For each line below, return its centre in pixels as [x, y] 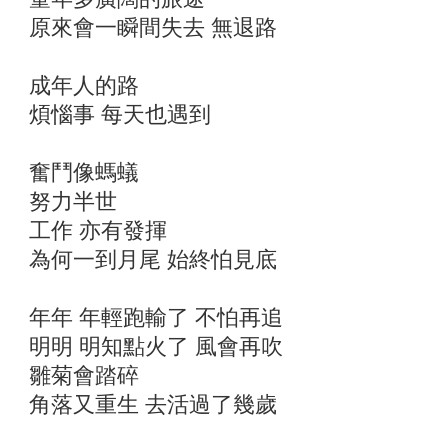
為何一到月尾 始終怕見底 [153, 259]
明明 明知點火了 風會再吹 [156, 346]
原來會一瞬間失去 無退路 [153, 27]
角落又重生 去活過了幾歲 [153, 404]
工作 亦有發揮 [98, 230]
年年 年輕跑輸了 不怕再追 [156, 317]
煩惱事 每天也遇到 [120, 114]
